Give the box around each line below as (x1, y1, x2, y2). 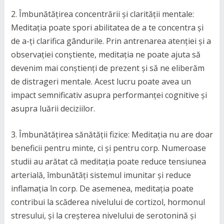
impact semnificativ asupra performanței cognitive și (10, 89, 207, 100)
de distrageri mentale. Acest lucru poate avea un (10, 75, 191, 87)
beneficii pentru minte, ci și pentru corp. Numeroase (10, 142, 206, 153)
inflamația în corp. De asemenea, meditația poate (10, 182, 193, 194)
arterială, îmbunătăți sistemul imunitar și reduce (10, 169, 191, 180)
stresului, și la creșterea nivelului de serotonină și (10, 209, 196, 221)
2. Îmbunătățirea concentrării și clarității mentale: (10, 8, 194, 19)
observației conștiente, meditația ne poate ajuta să (10, 48, 200, 60)
